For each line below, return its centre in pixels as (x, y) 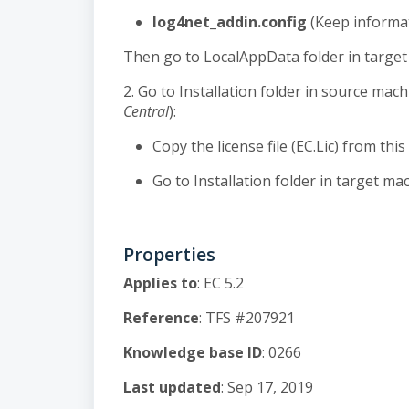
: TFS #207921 (247, 318)
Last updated (172, 387)
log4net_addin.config (230, 22)
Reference (161, 318)
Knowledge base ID (193, 352)
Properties (169, 254)
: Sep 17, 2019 (267, 387)
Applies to (160, 283)
